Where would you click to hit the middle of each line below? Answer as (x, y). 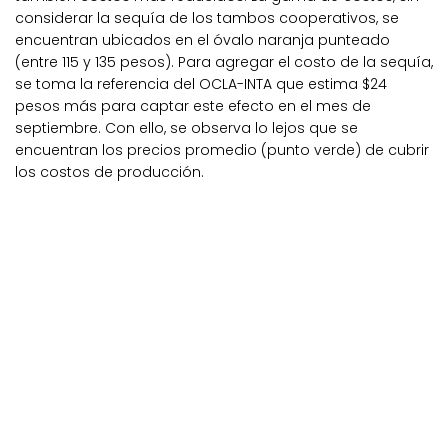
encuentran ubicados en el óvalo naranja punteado (202, 40)
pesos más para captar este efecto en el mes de (193, 106)
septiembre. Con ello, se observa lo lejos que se (186, 128)
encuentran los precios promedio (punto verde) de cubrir (222, 150)
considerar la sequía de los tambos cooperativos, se (207, 18)
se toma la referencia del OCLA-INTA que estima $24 (201, 84)
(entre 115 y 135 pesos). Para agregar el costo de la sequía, (224, 62)
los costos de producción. (109, 172)
